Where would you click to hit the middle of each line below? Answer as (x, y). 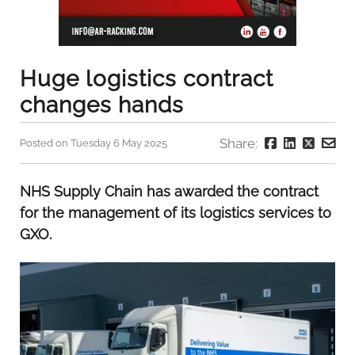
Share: (240, 143)
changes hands (102, 105)
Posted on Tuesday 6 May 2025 (94, 143)
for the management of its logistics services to (176, 213)
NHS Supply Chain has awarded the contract (169, 192)
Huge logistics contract (147, 78)
